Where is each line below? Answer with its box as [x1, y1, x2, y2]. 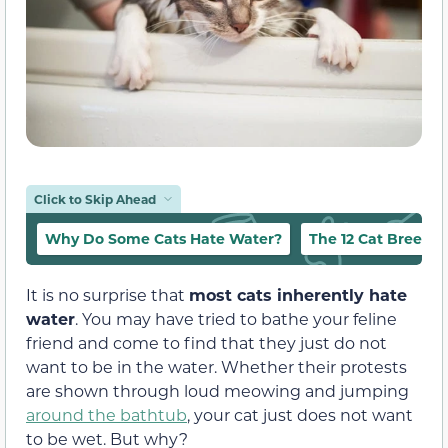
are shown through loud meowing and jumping [26, 380, 409, 402]
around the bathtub [26, 404, 187, 426]
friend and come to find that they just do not [26, 332, 387, 354]
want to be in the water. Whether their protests [26, 356, 407, 378]
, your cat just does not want [187, 404, 413, 426]
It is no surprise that [26, 284, 189, 306]
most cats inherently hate [189, 284, 407, 306]
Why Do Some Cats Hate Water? [45, 229, 282, 249]
